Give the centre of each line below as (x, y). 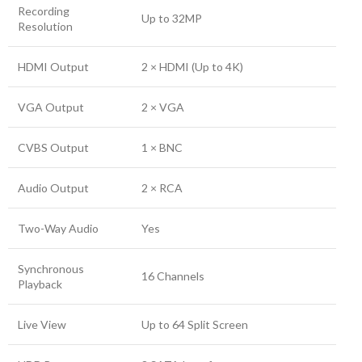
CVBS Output (53, 147)
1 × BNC (162, 147)
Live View (42, 324)
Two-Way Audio (58, 228)
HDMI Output (53, 67)
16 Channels (173, 276)
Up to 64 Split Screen (195, 324)
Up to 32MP (172, 18)
